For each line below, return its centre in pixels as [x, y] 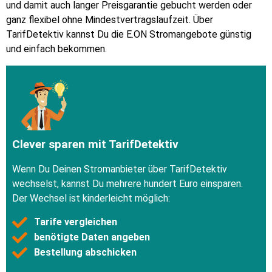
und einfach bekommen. [56, 49]
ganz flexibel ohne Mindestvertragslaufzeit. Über [110, 20]
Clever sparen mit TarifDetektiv [95, 144]
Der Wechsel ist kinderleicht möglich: [91, 199]
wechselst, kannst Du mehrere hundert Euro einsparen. [127, 184]
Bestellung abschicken [86, 253]
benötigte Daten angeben [92, 237]
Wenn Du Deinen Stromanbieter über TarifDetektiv [120, 169]
